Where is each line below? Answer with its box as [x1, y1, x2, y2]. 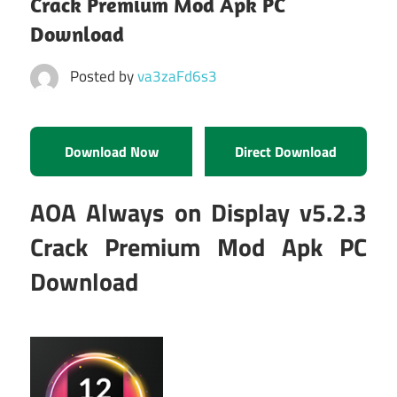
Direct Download [235, 141, 337, 163]
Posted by [69, 64, 137, 88]
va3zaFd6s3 [136, 64, 217, 88]
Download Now [64, 141, 159, 163]
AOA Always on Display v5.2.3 [30, 193, 367, 232]
